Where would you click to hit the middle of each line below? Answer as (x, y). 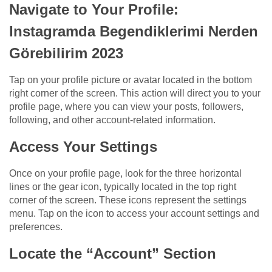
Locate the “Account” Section (113, 254)
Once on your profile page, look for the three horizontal (125, 174)
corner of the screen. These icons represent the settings (128, 200)
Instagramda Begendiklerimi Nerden (134, 32)
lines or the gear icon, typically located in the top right (123, 187)
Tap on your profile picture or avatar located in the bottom (131, 80)
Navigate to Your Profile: (94, 10)
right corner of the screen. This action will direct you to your (135, 93)
